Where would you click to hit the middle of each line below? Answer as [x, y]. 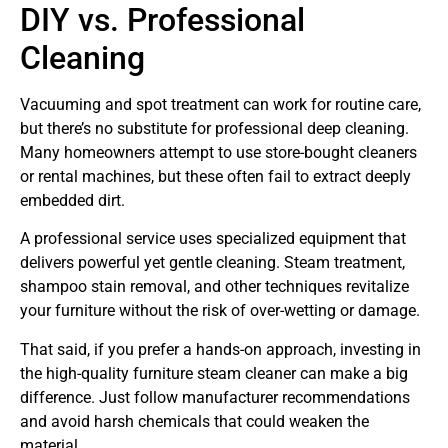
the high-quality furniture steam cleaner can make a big [214, 373]
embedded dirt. [72, 200]
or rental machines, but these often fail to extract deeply [215, 176]
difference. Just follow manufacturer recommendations [215, 397]
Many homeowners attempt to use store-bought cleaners [218, 152]
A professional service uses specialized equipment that [213, 239]
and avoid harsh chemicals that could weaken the [194, 421]
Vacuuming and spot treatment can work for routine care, [220, 104]
